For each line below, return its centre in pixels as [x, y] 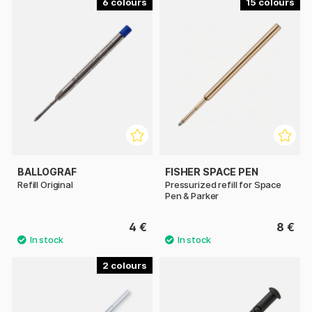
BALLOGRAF [47, 172]
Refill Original [45, 185]
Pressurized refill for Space [223, 185]
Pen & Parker [192, 196]
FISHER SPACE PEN [212, 172]
